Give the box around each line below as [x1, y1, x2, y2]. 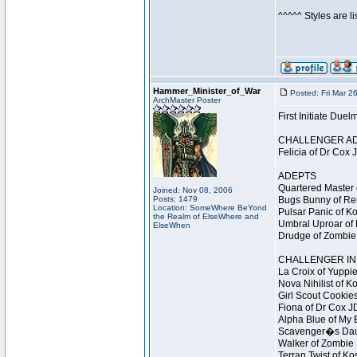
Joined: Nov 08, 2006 [153, 186, 233, 194]
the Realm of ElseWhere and [153, 212, 259, 221]
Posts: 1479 [153, 194, 198, 203]
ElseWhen [153, 221, 190, 229]
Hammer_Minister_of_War [153, 86, 261, 96]
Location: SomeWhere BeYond [153, 203, 267, 212]
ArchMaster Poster [153, 96, 221, 104]
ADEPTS [278, 171, 316, 182]
